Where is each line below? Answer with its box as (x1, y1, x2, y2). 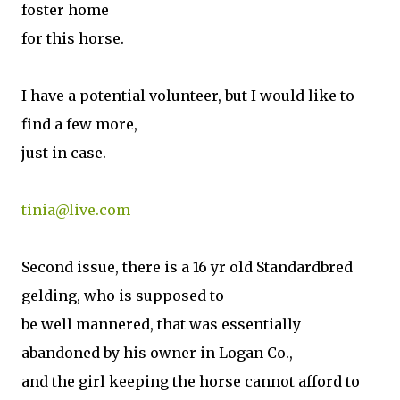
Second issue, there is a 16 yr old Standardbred (21, 258, 353, 276)
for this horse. (21, 29, 124, 47)
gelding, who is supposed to (21, 287, 224, 304)
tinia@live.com (21, 201, 130, 219)
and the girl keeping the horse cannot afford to (21, 372, 360, 390)
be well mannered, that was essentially (21, 315, 301, 333)
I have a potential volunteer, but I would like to (21, 87, 354, 104)
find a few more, (21, 115, 137, 133)
